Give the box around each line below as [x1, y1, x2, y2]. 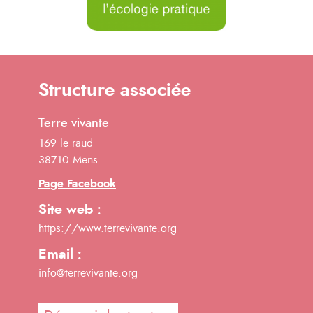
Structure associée [38, 81, 191, 100]
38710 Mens [38, 154, 98, 166]
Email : [38, 247, 82, 262]
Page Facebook [38, 178, 116, 190]
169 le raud [38, 138, 93, 150]
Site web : [38, 203, 101, 217]
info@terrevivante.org [38, 268, 138, 279]
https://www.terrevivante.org [38, 223, 177, 235]
